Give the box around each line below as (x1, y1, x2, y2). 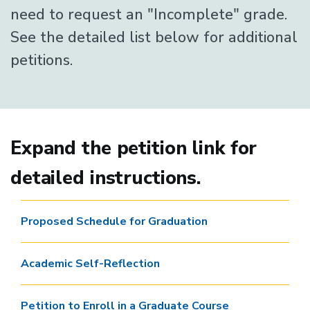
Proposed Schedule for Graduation (21, 214, 208, 229)
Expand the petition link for (10, 136, 257, 161)
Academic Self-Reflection (21, 256, 160, 271)
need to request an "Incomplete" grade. (10, 4, 287, 25)
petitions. (10, 50, 73, 71)
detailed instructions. (10, 165, 201, 191)
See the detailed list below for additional (10, 27, 298, 48)
